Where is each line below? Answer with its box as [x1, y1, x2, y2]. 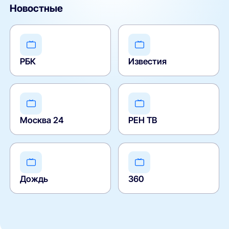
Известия [128, 56, 167, 67]
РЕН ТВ [128, 115, 157, 126]
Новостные [10, 3, 63, 15]
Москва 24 [20, 115, 64, 126]
